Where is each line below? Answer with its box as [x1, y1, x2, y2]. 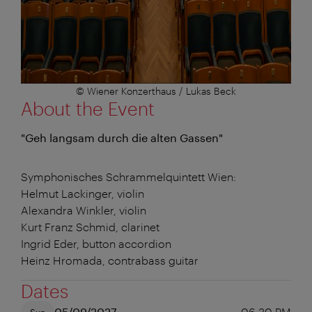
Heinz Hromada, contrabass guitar [21, 253, 198, 267]
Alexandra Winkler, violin [21, 203, 146, 217]
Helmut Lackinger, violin [21, 186, 144, 200]
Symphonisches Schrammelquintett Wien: [21, 169, 236, 183]
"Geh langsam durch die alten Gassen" [21, 130, 223, 144]
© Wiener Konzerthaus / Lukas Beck [75, 84, 236, 97]
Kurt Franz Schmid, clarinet [21, 219, 159, 233]
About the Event [21, 97, 155, 119]
